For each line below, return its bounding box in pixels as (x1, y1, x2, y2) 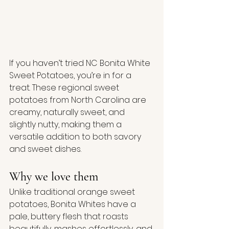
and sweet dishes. (9, 143, 81, 155)
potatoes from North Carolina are (9, 94, 148, 106)
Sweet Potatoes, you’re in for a (9, 70, 133, 81)
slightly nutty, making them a (9, 119, 124, 130)
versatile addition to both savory (9, 131, 143, 143)
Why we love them (9, 169, 98, 184)
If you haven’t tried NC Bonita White (9, 57, 152, 69)
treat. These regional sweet (9, 82, 121, 94)
